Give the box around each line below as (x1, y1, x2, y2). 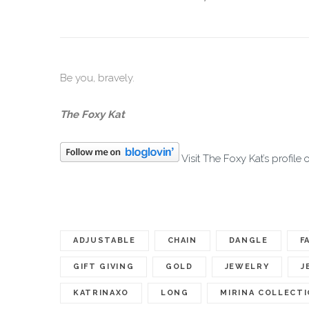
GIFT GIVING (73, 261, 134, 271)
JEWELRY (224, 261, 270, 271)
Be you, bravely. (60, 71, 134, 84)
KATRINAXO (73, 288, 129, 297)
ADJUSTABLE (73, 235, 136, 245)
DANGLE (228, 235, 268, 245)
